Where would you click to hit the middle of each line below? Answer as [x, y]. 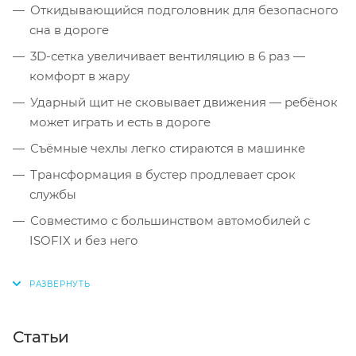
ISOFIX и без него [84, 240]
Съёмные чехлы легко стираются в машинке [168, 148]
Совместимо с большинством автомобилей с [170, 220]
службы [53, 194]
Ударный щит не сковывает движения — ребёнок [184, 102]
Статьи [41, 337]
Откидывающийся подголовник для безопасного [184, 10]
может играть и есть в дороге [120, 122]
